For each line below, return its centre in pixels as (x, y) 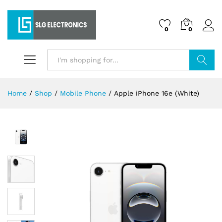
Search (202, 81)
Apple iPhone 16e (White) (157, 93)
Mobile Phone (83, 93)
